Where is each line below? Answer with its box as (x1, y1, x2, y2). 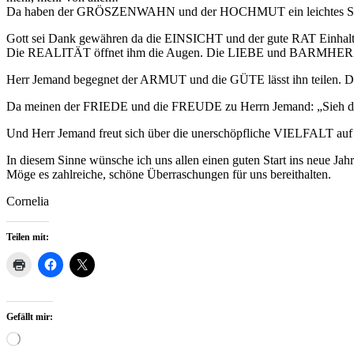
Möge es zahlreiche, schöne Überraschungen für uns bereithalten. (6, 167, 331, 181)
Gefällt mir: (6, 311, 53, 322)
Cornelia (6, 194, 49, 208)
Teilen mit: (6, 231, 49, 243)
